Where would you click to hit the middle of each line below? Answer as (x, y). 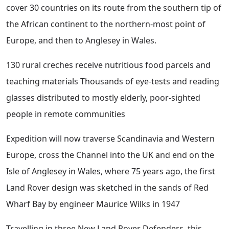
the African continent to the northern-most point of (106, 24)
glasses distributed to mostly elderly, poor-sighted (103, 98)
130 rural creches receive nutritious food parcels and (108, 65)
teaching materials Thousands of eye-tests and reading (113, 82)
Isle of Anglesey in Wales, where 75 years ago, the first (111, 171)
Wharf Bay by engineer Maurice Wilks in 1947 (93, 204)
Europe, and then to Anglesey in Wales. (81, 41)
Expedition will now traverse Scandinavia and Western (110, 139)
